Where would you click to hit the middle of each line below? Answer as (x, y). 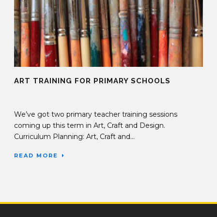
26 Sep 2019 (31, 95)
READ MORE (36, 155)
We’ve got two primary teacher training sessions (96, 114)
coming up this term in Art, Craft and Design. (92, 125)
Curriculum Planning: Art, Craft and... (74, 136)
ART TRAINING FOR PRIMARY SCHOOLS (92, 81)
